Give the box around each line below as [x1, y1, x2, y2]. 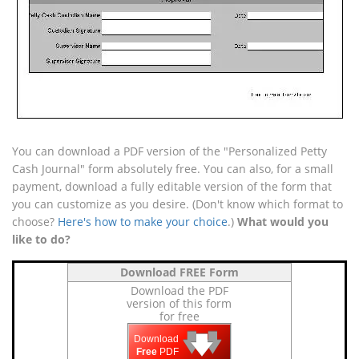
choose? [12, 214, 58, 229]
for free [159, 309, 200, 324]
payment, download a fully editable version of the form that [12, 179, 332, 194]
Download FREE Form [120, 264, 239, 280]
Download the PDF [131, 283, 228, 298]
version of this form [127, 296, 232, 311]
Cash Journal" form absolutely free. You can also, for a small [12, 161, 333, 176]
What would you [237, 214, 329, 229]
